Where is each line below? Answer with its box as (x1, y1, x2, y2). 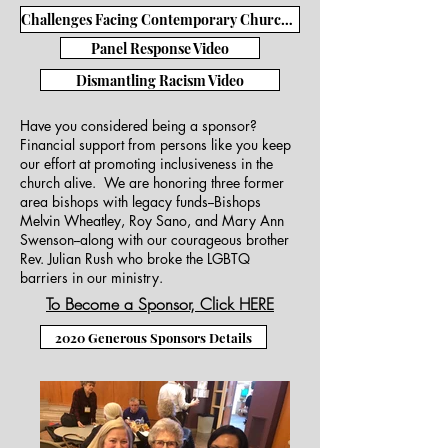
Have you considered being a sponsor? (20, 116, 261, 135)
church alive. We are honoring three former (20, 173, 284, 192)
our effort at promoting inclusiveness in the (20, 154, 273, 173)
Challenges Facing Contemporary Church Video (281, 10, 293, 29)
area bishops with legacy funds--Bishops (20, 192, 261, 211)
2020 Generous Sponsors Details (55, 328, 252, 346)
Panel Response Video (91, 38, 229, 58)
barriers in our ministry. (20, 268, 167, 287)
